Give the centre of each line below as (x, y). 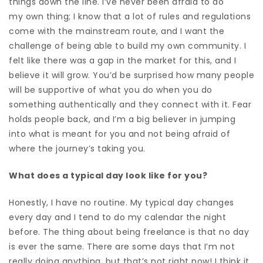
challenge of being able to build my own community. (125, 45)
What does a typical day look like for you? (109, 175)
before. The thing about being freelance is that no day (129, 232)
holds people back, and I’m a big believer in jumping (122, 119)
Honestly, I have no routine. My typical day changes (122, 202)
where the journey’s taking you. (77, 148)
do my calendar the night (168, 217)
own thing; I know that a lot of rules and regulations (137, 16)
